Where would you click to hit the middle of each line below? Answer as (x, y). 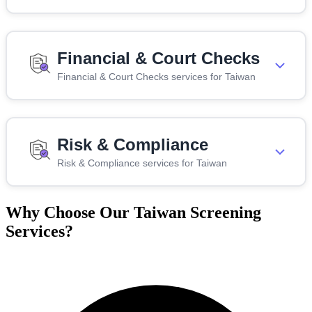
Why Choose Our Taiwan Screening (133, 212)
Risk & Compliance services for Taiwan (142, 163)
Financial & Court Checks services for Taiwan (156, 76)
